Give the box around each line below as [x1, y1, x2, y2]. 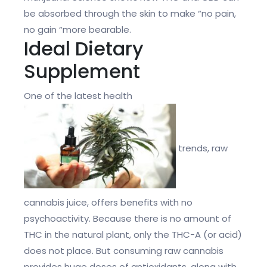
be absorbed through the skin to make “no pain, [24, 7, 236, 20]
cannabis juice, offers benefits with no [24, 196, 193, 209]
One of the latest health [24, 89, 132, 103]
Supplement [24, 58, 140, 85]
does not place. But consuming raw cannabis [24, 244, 223, 257]
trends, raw [176, 142, 228, 155]
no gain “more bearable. [24, 23, 131, 36]
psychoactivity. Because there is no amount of [24, 212, 231, 225]
